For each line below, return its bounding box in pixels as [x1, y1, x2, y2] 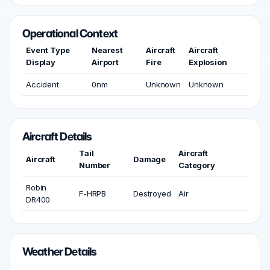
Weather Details [22, 245, 97, 259]
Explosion [189, 57, 227, 67]
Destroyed [133, 189, 171, 198]
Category [178, 160, 215, 170]
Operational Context [22, 27, 118, 40]
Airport [92, 57, 119, 67]
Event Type [26, 45, 70, 55]
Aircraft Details [22, 130, 92, 143]
